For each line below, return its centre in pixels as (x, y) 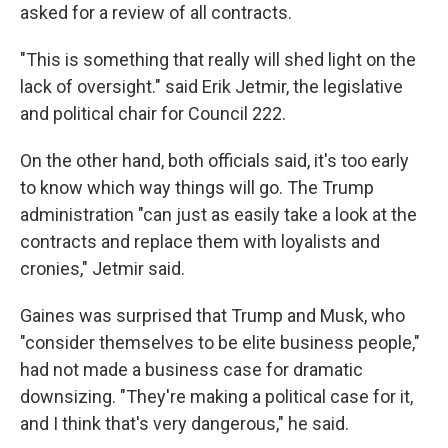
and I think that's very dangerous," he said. (184, 423)
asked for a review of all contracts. (156, 12)
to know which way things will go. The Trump (197, 187)
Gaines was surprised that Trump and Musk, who (212, 315)
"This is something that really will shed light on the (218, 59)
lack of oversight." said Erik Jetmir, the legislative (211, 86)
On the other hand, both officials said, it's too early (214, 160)
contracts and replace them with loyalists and (200, 241)
